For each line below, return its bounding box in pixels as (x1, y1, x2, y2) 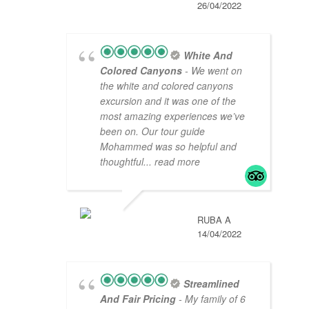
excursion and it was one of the (100, 94, 236, 108)
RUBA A (197, 213, 231, 227)
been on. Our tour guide (100, 124, 205, 139)
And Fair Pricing (100, 292, 176, 306)
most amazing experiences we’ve (100, 109, 245, 123)
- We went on (182, 63, 242, 78)
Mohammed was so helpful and (100, 139, 237, 154)
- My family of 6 (176, 292, 246, 306)
